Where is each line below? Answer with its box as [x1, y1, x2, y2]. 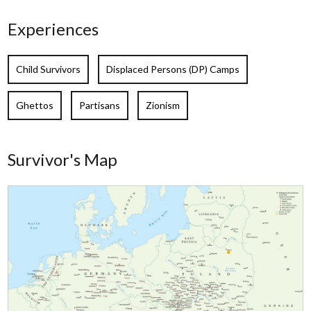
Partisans [79, 99, 121, 112]
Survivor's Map [8, 149, 118, 170]
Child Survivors [16, 63, 81, 76]
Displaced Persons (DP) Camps [106, 63, 240, 76]
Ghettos [16, 99, 54, 112]
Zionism [146, 99, 180, 112]
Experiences [8, 19, 99, 40]
